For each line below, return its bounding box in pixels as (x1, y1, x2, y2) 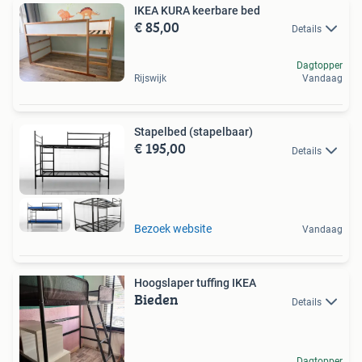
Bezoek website (134, 222, 212, 236)
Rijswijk (134, 73, 166, 85)
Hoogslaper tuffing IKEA (134, 276, 256, 290)
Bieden (134, 288, 179, 311)
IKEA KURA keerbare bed (134, 4, 260, 18)
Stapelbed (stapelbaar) (134, 125, 253, 139)
